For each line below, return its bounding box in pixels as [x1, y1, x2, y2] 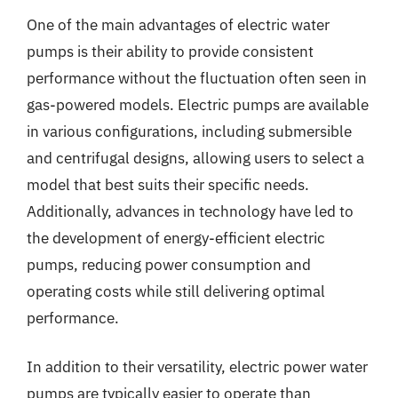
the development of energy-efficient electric [27, 227, 325, 248]
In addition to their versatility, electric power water [27, 357, 368, 377]
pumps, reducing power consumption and [27, 254, 311, 275]
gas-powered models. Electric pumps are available [27, 94, 369, 115]
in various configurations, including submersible [27, 121, 352, 141]
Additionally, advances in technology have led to [27, 201, 354, 221]
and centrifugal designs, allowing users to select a [27, 147, 364, 168]
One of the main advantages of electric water [27, 14, 330, 35]
